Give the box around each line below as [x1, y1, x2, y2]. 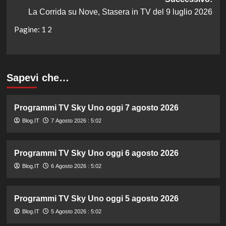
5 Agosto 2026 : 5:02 [50, 208, 101, 214]
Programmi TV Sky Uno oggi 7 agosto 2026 [14, 103, 179, 112]
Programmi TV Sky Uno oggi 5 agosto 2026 [14, 194, 179, 203]
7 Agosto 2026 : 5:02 [50, 117, 101, 124]
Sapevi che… [6, 72, 69, 83]
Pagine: [14, 25, 41, 34]
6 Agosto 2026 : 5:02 [50, 162, 101, 169]
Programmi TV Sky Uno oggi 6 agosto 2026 [14, 148, 179, 157]
